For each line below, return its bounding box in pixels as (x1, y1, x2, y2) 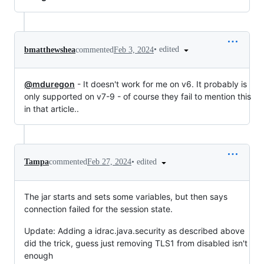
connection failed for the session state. (24, 203, 173, 214)
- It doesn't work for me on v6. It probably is (75, 78, 247, 89)
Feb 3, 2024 (114, 45, 154, 54)
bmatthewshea (24, 45, 75, 54)
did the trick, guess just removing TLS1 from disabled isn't (24, 237, 247, 248)
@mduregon (24, 78, 75, 89)
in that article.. (24, 103, 79, 114)
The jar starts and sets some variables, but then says (24, 191, 227, 202)
